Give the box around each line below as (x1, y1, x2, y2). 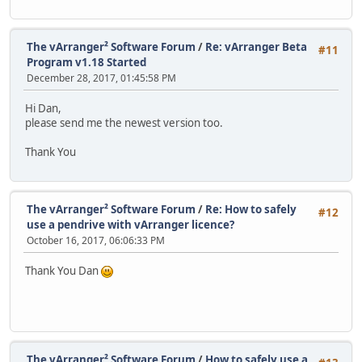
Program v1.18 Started (27, 54, 146, 69)
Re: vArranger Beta (205, 39, 307, 54)
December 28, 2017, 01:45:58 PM (27, 70, 176, 85)
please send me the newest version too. (25, 116, 223, 131)
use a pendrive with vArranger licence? (27, 217, 234, 232)
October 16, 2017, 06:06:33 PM (27, 233, 165, 247)
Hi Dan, (25, 101, 61, 116)
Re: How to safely (205, 201, 297, 217)
